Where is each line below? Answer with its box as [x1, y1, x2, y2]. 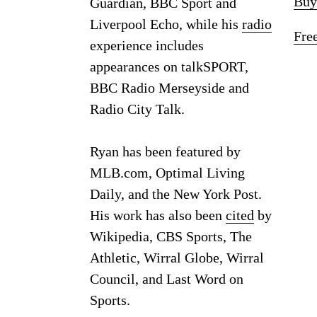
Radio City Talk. [90, 100, 185, 117]
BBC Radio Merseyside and [90, 79, 249, 96]
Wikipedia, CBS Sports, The [90, 228, 252, 244]
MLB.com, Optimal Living [90, 164, 245, 180]
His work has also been [90, 207, 226, 223]
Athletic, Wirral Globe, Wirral [90, 249, 264, 265]
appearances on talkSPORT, [90, 58, 248, 74]
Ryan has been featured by [90, 143, 241, 159]
